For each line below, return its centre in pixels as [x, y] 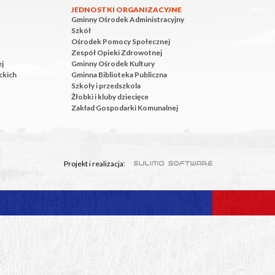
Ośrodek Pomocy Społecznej [121, 41]
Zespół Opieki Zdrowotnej [117, 52]
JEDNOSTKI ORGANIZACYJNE [126, 10]
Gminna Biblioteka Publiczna [119, 75]
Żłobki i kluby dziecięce [110, 97]
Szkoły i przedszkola [106, 86]
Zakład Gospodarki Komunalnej [125, 108]
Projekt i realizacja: [95, 164]
